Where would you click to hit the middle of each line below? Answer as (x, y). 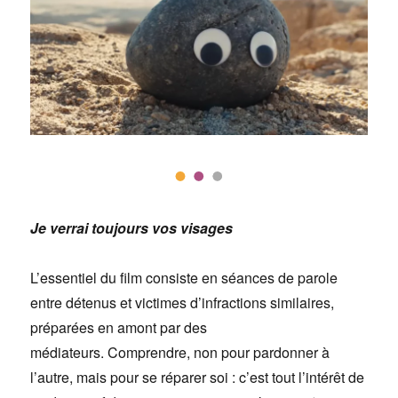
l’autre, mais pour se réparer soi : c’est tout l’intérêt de (198, 378)
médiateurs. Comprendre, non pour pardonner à (180, 353)
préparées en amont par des (119, 328)
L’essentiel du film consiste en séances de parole (184, 278)
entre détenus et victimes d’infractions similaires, (183, 303)
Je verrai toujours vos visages (132, 228)
